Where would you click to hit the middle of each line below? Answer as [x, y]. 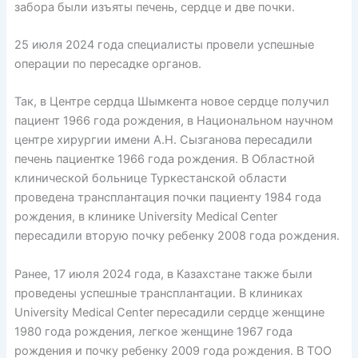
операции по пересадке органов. [107, 64]
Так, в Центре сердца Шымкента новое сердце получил [171, 102]
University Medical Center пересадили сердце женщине [169, 312]
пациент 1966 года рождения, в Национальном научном [173, 121]
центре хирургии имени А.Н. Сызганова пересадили [163, 140]
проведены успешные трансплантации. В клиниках [158, 293]
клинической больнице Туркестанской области [150, 179]
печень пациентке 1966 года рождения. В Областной [164, 159]
